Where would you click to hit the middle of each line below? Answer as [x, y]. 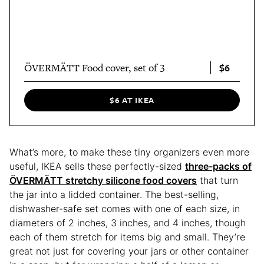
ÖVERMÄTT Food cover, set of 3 [95, 67]
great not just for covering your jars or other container [129, 251]
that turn [217, 180]
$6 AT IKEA [132, 100]
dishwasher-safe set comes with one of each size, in [125, 208]
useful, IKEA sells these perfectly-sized [97, 166]
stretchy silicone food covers [131, 180]
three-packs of [218, 166]
